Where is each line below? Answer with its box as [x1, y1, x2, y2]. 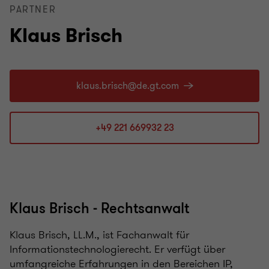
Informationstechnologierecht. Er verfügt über [10, 241, 225, 257]
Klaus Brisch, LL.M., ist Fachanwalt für [10, 227, 189, 243]
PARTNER [10, 3, 56, 16]
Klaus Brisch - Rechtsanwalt [10, 199, 189, 218]
